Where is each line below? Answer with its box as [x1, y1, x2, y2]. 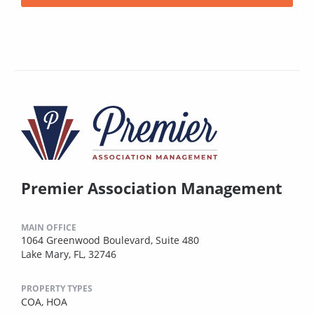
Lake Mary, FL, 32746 [21, 247, 116, 261]
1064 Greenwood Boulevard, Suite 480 [21, 233, 199, 247]
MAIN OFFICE [21, 221, 76, 234]
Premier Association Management [21, 177, 282, 199]
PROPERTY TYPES [21, 282, 93, 295]
